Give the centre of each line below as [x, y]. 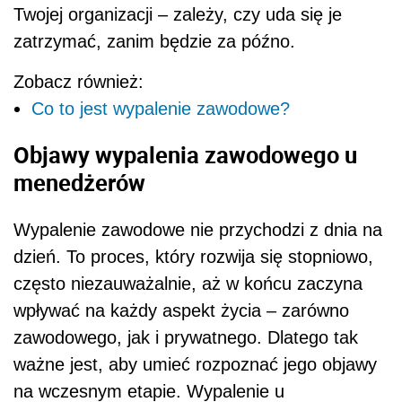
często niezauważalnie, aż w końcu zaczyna [188, 283]
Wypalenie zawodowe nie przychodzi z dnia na [198, 229]
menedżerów [79, 183]
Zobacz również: [79, 81]
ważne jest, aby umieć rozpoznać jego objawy [195, 364]
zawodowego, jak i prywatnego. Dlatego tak [186, 337]
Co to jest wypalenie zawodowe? [161, 108]
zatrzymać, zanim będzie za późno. [154, 41]
